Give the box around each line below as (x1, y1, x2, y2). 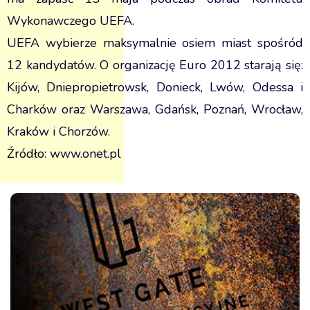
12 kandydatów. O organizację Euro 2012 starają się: (7, 57, 303, 73)
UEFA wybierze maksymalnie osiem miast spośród (7, 35, 303, 51)
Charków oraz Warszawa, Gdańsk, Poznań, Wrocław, (7, 101, 303, 118)
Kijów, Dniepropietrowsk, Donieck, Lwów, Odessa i (7, 79, 303, 95)
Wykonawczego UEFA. (7, 12, 134, 29)
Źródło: (7, 145, 50, 162)
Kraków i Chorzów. (7, 123, 110, 140)
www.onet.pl (50, 145, 121, 162)
